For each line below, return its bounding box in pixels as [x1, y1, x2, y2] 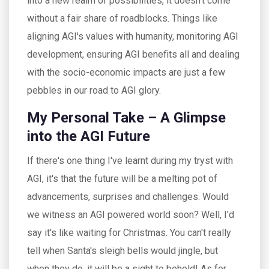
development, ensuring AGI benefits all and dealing [27, 49, 240, 60]
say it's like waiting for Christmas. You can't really [27, 227, 231, 238]
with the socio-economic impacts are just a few [27, 67, 225, 78]
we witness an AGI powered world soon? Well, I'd [27, 209, 234, 220]
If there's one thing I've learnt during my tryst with [27, 155, 233, 166]
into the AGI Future [27, 128, 150, 145]
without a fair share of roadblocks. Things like [27, 13, 217, 24]
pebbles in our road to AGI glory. [27, 85, 161, 96]
